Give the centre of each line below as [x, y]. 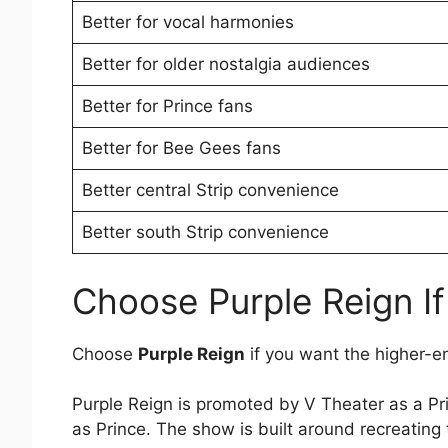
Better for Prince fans [167, 106]
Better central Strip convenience [210, 190]
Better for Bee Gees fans [181, 148]
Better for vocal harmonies [187, 22]
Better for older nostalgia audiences [225, 64]
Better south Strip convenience [205, 232]
